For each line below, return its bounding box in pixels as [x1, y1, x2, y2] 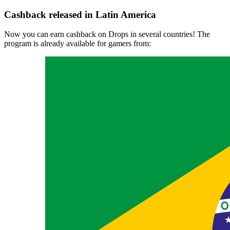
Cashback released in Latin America [4, 9, 156, 20]
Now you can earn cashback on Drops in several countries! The [4, 30, 210, 39]
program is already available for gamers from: [4, 39, 151, 48]
